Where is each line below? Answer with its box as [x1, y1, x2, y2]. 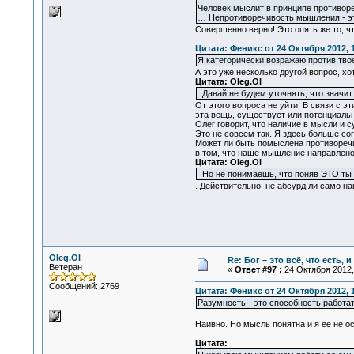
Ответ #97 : [234, 265, 282, 274]
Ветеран [48, 262, 82, 272]
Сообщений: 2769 [48, 281, 119, 291]
